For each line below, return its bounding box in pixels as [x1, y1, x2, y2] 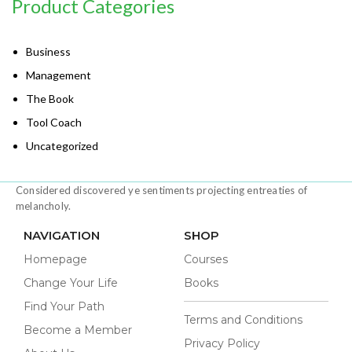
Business [26, 44, 71, 58]
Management [26, 68, 91, 82]
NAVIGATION [24, 227, 100, 243]
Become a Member [24, 322, 132, 337]
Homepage [24, 251, 87, 266]
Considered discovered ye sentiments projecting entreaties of [16, 183, 308, 196]
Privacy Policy [184, 335, 260, 350]
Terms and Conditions [184, 312, 302, 327]
